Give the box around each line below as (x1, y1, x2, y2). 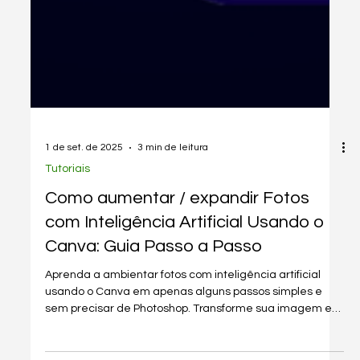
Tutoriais (44, 189, 90, 201)
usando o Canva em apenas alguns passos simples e (44, 312, 322, 324)
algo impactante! (44, 346, 135, 358)
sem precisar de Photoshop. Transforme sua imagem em (44, 329, 342, 341)
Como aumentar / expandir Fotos (44, 215, 309, 234)
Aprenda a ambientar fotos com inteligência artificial (44, 295, 321, 307)
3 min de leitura (137, 169, 208, 180)
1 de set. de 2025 (44, 169, 123, 180)
